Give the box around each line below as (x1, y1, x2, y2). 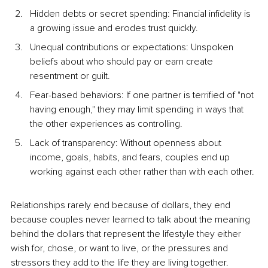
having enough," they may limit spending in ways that (30, 103, 246, 116)
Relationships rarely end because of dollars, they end (11, 199, 233, 212)
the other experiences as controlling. (30, 118, 182, 130)
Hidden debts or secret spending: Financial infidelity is (30, 8, 253, 20)
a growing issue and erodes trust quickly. (30, 22, 198, 35)
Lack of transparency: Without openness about (30, 137, 224, 150)
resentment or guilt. (30, 70, 110, 83)
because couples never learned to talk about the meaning (11, 214, 252, 226)
